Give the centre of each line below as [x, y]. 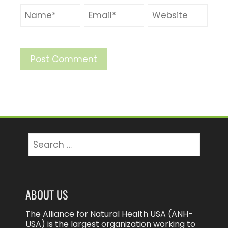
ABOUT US [47, 194]
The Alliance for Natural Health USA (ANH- [109, 214]
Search [42, 137]
